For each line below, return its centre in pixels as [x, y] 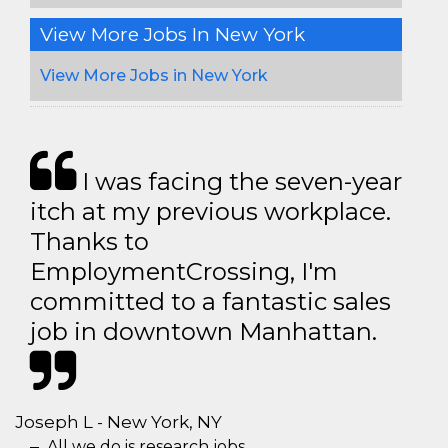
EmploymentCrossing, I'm [184, 271]
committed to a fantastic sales [210, 301]
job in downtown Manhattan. [203, 331]
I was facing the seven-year [239, 181]
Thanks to [89, 241]
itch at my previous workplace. [210, 211]
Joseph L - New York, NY [118, 421]
